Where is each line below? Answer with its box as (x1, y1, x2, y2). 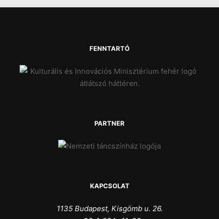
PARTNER (94, 119, 125, 127)
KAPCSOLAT (89, 182, 130, 190)
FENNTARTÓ (89, 44, 130, 52)
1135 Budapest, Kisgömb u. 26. (56, 204, 163, 213)
